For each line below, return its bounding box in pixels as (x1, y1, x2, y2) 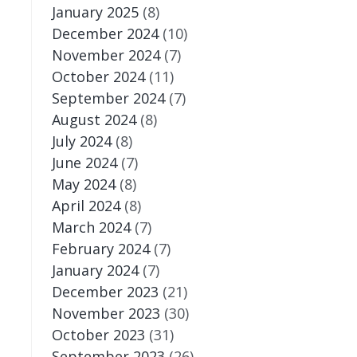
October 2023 (51, 324, 145, 344)
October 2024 (51, 66, 145, 86)
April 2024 (51, 195, 120, 215)
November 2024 (51, 45, 160, 65)
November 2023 (51, 303, 160, 323)
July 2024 (51, 131, 112, 151)
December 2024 (51, 23, 159, 43)
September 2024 (51, 88, 165, 108)
